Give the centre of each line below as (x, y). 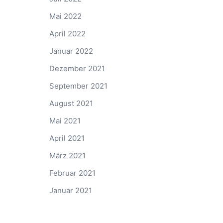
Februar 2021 (72, 173)
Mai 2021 (65, 120)
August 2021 (71, 103)
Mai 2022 (65, 16)
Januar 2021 (70, 190)
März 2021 (67, 155)
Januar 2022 (71, 51)
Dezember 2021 (77, 68)
